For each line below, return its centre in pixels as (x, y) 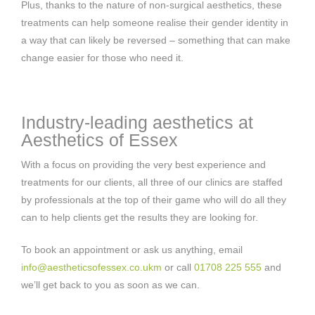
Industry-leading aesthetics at (137, 122)
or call (178, 267)
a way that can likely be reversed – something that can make (156, 40)
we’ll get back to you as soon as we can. (110, 284)
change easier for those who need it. (102, 57)
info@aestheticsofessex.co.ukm (91, 267)
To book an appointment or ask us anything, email (132, 249)
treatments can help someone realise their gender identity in (155, 22)
